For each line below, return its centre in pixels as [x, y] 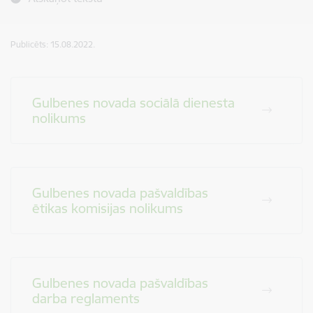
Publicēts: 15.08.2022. [53, 44]
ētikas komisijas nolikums [108, 208]
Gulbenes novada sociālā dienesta [133, 103]
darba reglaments [86, 298]
